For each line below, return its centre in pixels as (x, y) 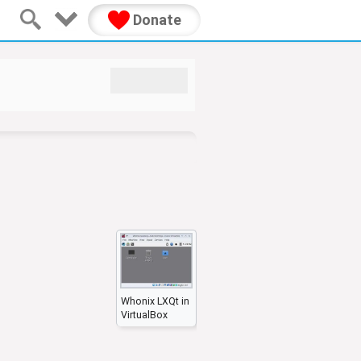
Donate (155, 20)
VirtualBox (144, 315)
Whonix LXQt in (155, 301)
